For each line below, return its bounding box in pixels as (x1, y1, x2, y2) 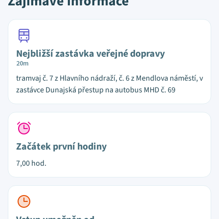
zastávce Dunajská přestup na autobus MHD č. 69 (16, 85, 175, 95)
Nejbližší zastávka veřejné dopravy (16, 47, 165, 61)
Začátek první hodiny (16, 140, 107, 153)
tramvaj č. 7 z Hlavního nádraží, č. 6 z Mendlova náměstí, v (16, 73, 203, 84)
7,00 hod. (16, 158, 46, 169)
